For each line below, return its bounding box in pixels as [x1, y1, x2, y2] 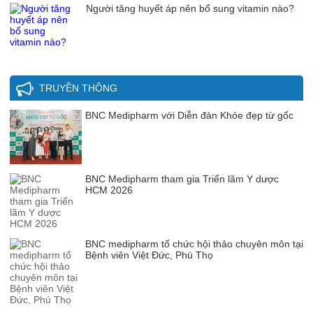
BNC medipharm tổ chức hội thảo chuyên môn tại [85, 238, 303, 249]
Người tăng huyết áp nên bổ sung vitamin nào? [86, 2, 295, 14]
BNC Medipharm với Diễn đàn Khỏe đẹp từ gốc [85, 109, 293, 121]
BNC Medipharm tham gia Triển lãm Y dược [85, 173, 279, 184]
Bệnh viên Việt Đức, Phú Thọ [85, 249, 213, 261]
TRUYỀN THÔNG [39, 82, 117, 94]
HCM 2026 [85, 184, 133, 196]
